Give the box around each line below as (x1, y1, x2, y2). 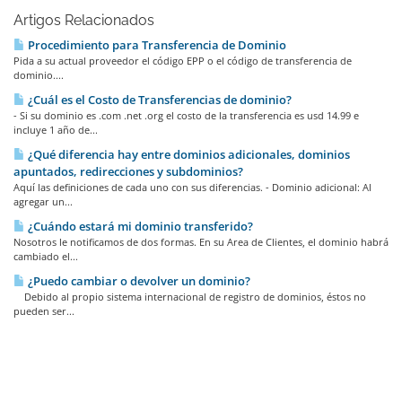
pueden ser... (13, 304, 74, 318)
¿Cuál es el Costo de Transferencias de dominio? (25, 92, 292, 108)
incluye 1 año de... (13, 123, 98, 136)
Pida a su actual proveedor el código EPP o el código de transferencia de (13, 54, 352, 67)
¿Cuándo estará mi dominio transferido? (25, 218, 253, 234)
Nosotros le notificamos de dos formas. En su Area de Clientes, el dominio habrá (13, 235, 389, 249)
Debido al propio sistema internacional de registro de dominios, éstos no (13, 290, 366, 303)
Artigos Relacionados (13, 12, 154, 29)
